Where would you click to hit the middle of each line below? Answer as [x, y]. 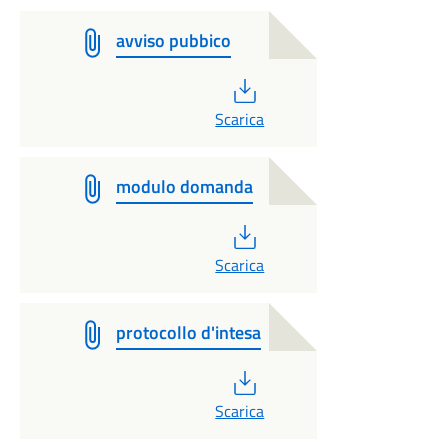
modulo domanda [184, 186]
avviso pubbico [173, 40]
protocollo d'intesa [188, 332]
